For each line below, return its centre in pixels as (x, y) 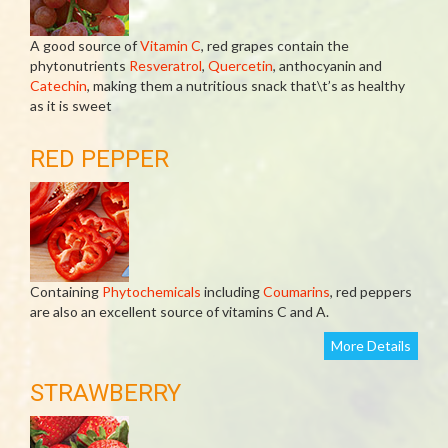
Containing (66, 291)
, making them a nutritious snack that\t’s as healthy (246, 85)
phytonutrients (79, 65)
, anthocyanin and (327, 65)
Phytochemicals (151, 291)
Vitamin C (170, 45)
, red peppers (371, 291)
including (232, 291)
